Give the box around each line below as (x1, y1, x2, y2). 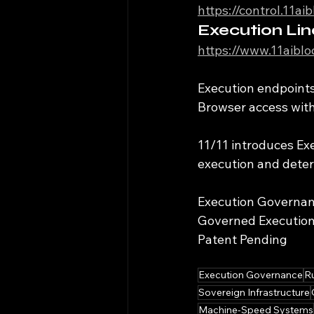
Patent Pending (198, 231, 287, 248)
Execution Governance (198, 268, 303, 282)
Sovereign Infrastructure (198, 286, 310, 299)
